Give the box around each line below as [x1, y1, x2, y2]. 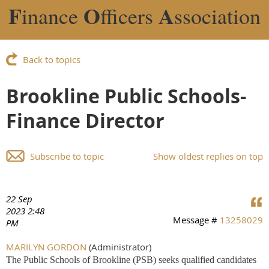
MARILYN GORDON [6, 240, 86, 253]
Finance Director [6, 107, 165, 134]
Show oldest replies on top [153, 150, 263, 162]
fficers [100, 1, 159, 30]
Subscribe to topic [30, 150, 104, 162]
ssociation [174, 1, 261, 30]
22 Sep [6, 192, 32, 205]
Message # [173, 213, 220, 226]
